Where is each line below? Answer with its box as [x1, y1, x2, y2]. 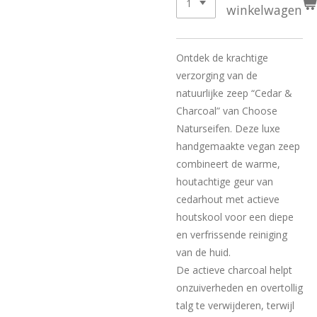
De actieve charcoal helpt [176, 263, 292, 277]
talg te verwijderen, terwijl [176, 299, 294, 312]
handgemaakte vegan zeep [176, 139, 300, 153]
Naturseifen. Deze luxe [176, 122, 280, 135]
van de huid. [176, 246, 231, 259]
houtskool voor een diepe [176, 210, 294, 224]
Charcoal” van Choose [176, 104, 277, 117]
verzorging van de [176, 69, 258, 82]
